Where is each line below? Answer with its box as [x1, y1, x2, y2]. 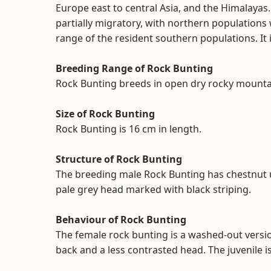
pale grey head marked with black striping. [56, 183, 251, 196]
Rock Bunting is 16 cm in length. [56, 122, 201, 135]
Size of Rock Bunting [56, 107, 155, 120]
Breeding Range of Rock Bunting [56, 62, 213, 75]
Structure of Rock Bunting [56, 152, 182, 166]
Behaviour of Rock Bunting [56, 213, 186, 226]
